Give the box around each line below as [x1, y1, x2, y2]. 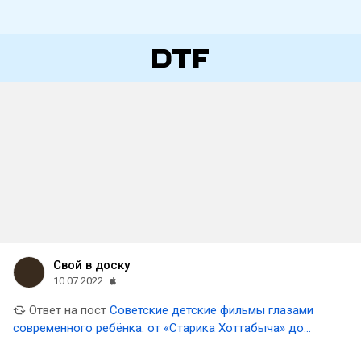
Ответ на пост [26, 303, 106, 317]
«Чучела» [13, 338, 63, 353]
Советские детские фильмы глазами [110, 303, 313, 317]
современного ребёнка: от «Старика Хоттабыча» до [13, 321, 304, 335]
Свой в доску [53, 258, 130, 272]
